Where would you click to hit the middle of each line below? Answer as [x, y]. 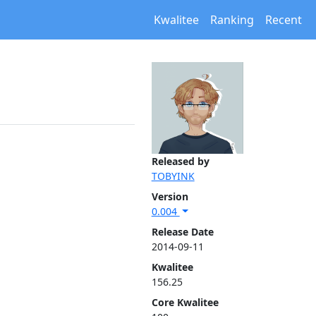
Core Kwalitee [185, 302]
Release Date [182, 232]
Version [170, 196]
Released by [180, 161]
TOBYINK [173, 176]
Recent [284, 20]
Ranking [232, 20]
